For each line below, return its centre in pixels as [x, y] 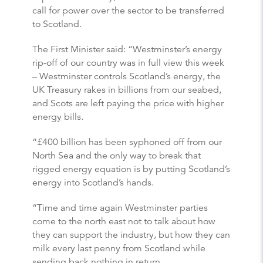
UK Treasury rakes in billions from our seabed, [127, 90]
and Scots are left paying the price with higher [128, 103]
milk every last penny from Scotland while [119, 248]
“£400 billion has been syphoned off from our [127, 142]
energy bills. [58, 117]
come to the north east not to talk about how [124, 221]
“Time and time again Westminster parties [120, 208]
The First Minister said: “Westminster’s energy [127, 49]
